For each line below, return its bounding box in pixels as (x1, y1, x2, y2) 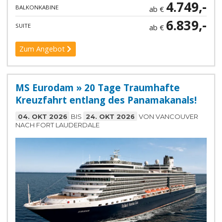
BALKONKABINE (15, 3, 58, 11)
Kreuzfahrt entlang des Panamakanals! (15, 93, 197, 106)
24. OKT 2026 (86, 112, 135, 120)
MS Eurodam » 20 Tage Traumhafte (15, 81, 180, 94)
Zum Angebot (19, 44, 67, 54)
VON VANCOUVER (137, 112, 198, 120)
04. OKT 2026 (17, 112, 67, 120)
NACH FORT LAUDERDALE (15, 120, 100, 129)
